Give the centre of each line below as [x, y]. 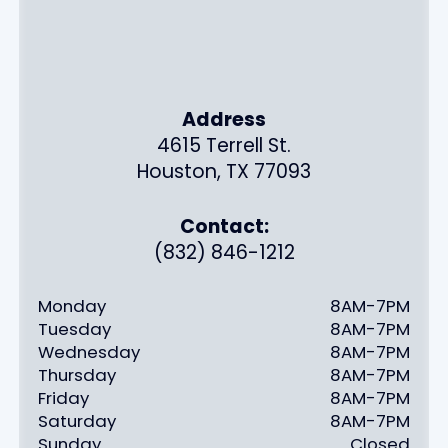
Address [224, 120]
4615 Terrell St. [224, 146]
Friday [64, 397]
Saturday [77, 420]
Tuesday [75, 328]
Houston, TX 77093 [224, 172]
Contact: [224, 227]
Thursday [77, 374]
